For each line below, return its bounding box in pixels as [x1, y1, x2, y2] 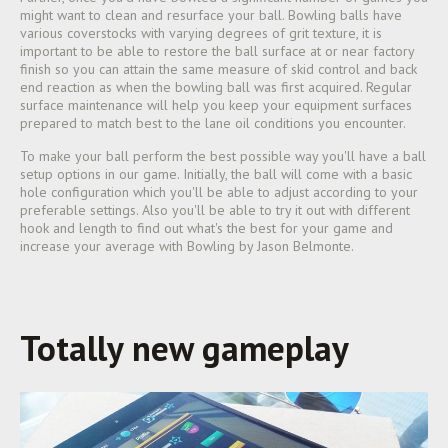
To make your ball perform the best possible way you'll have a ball [20, 147, 426, 165]
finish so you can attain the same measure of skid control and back [20, 60, 417, 78]
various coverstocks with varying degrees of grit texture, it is [20, 24, 382, 42]
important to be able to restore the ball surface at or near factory [20, 42, 414, 60]
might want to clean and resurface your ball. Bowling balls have [20, 6, 402, 24]
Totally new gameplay [20, 325, 349, 371]
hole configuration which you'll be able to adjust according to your [20, 183, 418, 201]
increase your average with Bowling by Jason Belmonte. [20, 237, 354, 255]
